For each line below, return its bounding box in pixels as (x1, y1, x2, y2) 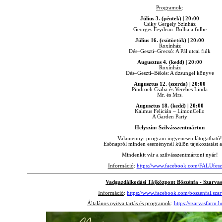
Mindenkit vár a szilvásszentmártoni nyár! (121, 152, 218, 158)
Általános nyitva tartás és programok (87, 201, 171, 207)
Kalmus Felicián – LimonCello (135, 109, 205, 114)
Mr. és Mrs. (157, 92, 183, 98)
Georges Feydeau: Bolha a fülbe (133, 27, 207, 33)
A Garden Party (152, 114, 187, 120)
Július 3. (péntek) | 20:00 (140, 16, 199, 22)
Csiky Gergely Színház (144, 21, 196, 27)
